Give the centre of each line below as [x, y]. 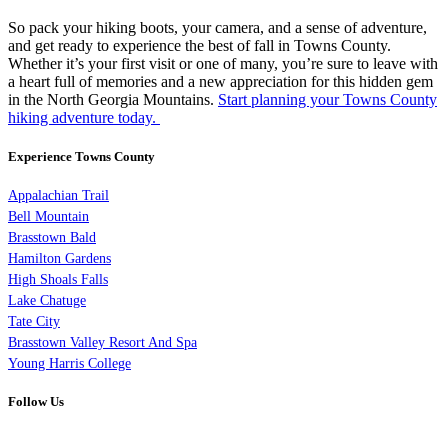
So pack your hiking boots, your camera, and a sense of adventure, [217, 27]
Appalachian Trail [58, 195]
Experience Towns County [81, 156]
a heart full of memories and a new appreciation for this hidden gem [220, 81]
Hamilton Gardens [59, 258]
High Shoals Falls [58, 279]
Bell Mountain [48, 216]
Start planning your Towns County [327, 99]
